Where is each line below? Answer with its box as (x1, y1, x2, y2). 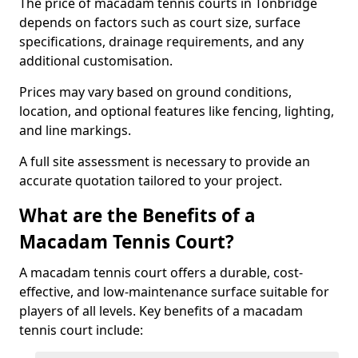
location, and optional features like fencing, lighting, (19, 102, 334, 120)
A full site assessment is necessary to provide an (19, 153, 310, 170)
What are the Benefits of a (19, 203, 256, 228)
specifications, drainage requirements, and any (19, 33, 304, 50)
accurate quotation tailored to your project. (19, 172, 282, 189)
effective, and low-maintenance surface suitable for (19, 283, 329, 300)
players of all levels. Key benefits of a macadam (19, 302, 303, 320)
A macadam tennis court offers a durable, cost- (19, 264, 303, 281)
